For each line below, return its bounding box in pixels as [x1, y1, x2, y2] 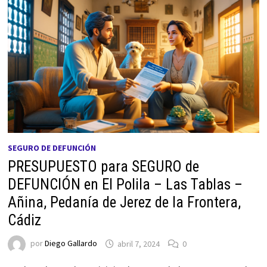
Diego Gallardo [44, 238, 97, 249]
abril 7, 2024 [117, 238, 160, 249]
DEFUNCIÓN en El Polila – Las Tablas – [7, 176, 243, 194]
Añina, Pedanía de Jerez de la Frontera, [7, 194, 241, 212]
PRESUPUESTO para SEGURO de [7, 158, 199, 176]
